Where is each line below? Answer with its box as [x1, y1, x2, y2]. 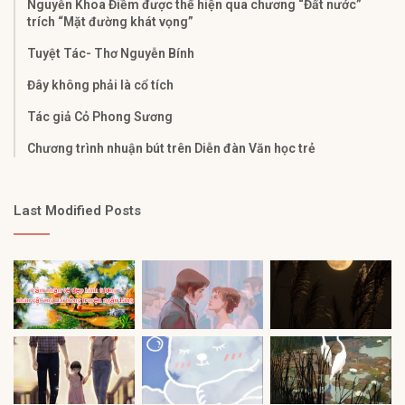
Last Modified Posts [14, 202, 141, 220]
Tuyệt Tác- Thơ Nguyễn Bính [27, 46, 194, 61]
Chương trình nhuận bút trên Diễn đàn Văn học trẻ [27, 141, 316, 156]
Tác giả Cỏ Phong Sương [27, 109, 173, 125]
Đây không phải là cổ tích [27, 78, 174, 93]
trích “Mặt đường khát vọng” [27, 14, 193, 30]
